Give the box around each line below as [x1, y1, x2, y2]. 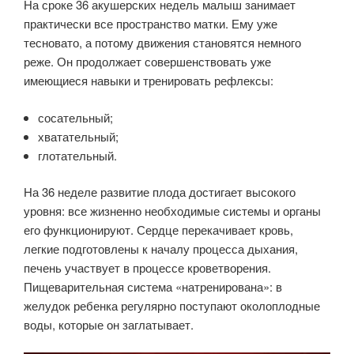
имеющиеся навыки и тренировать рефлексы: [24, 72, 273, 89]
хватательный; [38, 127, 119, 145]
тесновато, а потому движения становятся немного [24, 34, 301, 51]
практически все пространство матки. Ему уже [24, 15, 277, 32]
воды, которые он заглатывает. [24, 316, 194, 333]
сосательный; [38, 108, 113, 126]
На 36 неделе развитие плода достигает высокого [24, 183, 296, 201]
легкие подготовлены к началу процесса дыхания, [24, 240, 298, 258]
